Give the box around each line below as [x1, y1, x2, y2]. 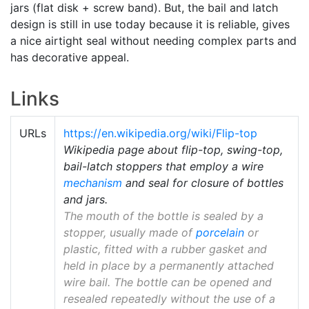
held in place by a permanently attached [63, 258, 274, 272]
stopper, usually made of [63, 225, 196, 239]
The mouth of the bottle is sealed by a [63, 208, 263, 223]
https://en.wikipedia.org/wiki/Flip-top [63, 126, 257, 140]
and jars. [63, 192, 108, 206]
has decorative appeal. [10, 50, 129, 64]
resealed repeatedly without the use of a [63, 291, 275, 306]
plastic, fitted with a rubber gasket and [63, 241, 267, 256]
